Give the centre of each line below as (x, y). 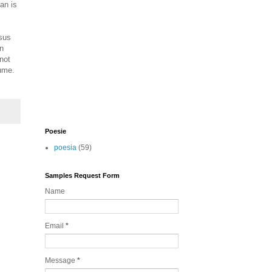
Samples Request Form (82, 175)
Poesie (56, 131)
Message (61, 260)
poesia (65, 148)
